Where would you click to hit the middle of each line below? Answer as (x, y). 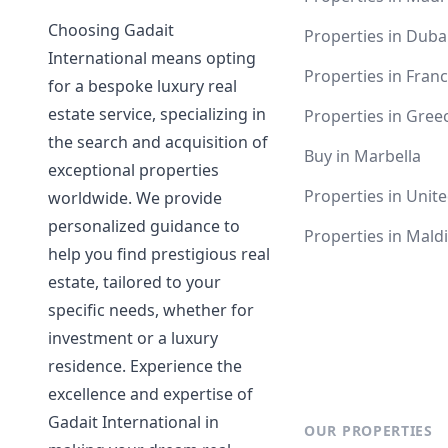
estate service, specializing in (157, 114)
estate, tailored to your (134, 282)
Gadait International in (133, 422)
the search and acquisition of (158, 142)
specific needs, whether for (151, 310)
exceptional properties (133, 170)
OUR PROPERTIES (368, 430)
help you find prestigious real (159, 254)
